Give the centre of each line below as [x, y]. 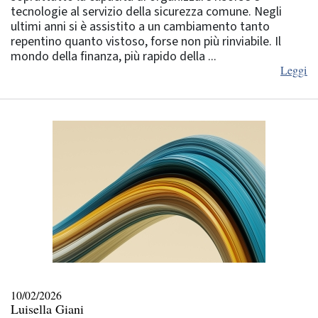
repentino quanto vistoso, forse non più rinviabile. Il [146, 41]
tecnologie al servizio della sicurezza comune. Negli [146, 11]
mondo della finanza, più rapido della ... [114, 56]
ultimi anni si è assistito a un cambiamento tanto [140, 26]
